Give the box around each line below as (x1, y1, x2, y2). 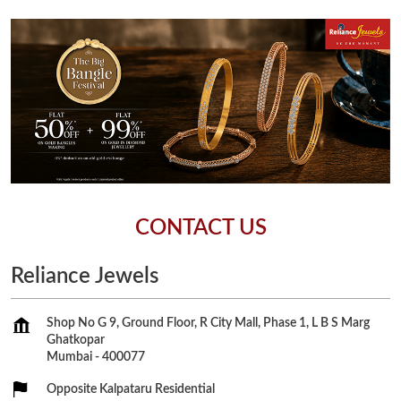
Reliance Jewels (11, 266, 158, 288)
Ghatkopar (47, 334, 105, 347)
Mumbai (47, 351, 92, 364)
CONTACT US (134, 218, 267, 240)
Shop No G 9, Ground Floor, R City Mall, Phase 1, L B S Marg (47, 317, 370, 330)
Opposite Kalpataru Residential (47, 383, 215, 397)
